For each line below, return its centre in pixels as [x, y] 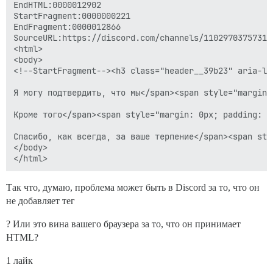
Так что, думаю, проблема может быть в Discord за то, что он [133, 187]
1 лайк [19, 260]
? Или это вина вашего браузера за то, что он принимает [123, 224]
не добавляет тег [41, 200]
